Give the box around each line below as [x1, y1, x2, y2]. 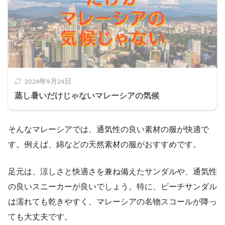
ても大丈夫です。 [8, 212, 72, 221]
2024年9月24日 [24, 77, 71, 86]
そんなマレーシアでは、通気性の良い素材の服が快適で [8, 125, 209, 134]
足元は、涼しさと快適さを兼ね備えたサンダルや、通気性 [8, 167, 217, 176]
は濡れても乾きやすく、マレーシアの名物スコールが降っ [8, 197, 217, 206]
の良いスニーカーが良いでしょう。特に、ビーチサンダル [8, 182, 217, 191]
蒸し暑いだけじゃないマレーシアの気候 [15, 91, 159, 100]
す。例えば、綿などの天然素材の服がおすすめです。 [8, 140, 201, 149]
